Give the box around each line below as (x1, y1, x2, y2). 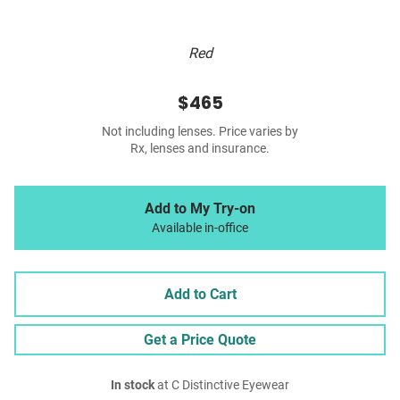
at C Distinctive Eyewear (154, 378, 289, 394)
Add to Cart (163, 286, 237, 304)
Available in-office (152, 221, 248, 237)
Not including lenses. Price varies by (102, 124, 298, 140)
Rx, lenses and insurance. (130, 141, 270, 157)
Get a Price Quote (144, 331, 256, 349)
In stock (111, 378, 154, 394)
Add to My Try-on (145, 200, 255, 218)
